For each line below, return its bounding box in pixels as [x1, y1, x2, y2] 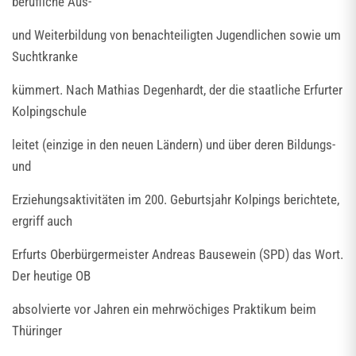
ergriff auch [12, 213, 72, 229]
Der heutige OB [12, 268, 91, 284]
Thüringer [12, 323, 62, 339]
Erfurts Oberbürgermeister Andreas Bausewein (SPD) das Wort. [12, 246, 343, 262]
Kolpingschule [12, 103, 87, 119]
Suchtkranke [12, 48, 78, 64]
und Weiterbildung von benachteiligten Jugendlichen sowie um [12, 27, 341, 43]
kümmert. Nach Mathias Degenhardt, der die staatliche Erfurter [12, 82, 342, 98]
